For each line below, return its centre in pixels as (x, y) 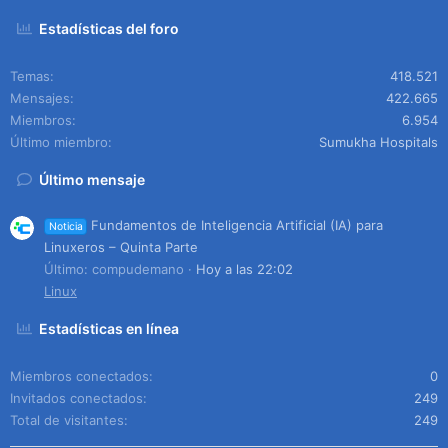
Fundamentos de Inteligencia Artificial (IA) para (237, 224)
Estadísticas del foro (109, 28)
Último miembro (59, 142)
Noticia (65, 226)
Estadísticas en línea (109, 328)
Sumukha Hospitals (378, 142)
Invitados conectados (76, 397)
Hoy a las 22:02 (244, 268)
